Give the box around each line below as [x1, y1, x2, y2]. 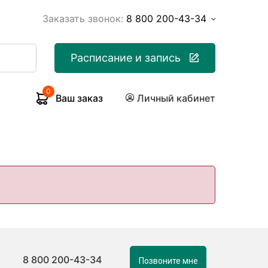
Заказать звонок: [42, 13, 123, 25]
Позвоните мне [138, 255, 198, 266]
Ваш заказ [56, 92, 103, 104]
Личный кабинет [137, 92, 215, 104]
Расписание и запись [71, 51, 181, 64]
